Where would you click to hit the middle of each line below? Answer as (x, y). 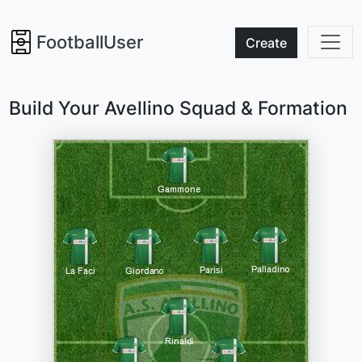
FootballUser (90, 42)
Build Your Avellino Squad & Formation (179, 108)
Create (266, 43)
